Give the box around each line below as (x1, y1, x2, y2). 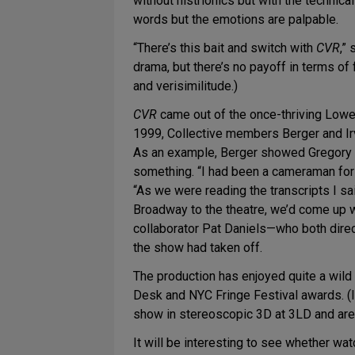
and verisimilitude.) (133, 78, 238, 94)
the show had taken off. (133, 240, 262, 255)
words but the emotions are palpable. (133, 12, 338, 27)
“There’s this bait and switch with (133, 40, 316, 55)
